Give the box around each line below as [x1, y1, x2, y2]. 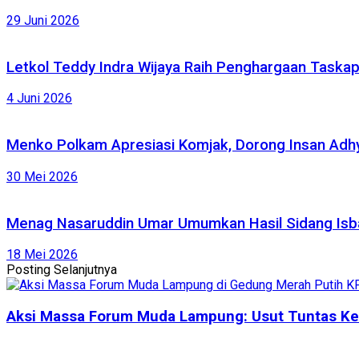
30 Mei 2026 [6, 168, 78, 184]
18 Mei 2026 [6, 247, 78, 263]
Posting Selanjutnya [6, 262, 117, 278]
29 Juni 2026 [6, 13, 79, 29]
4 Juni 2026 [6, 91, 72, 107]
